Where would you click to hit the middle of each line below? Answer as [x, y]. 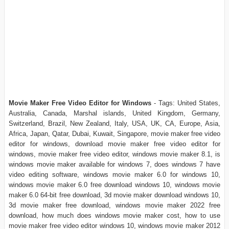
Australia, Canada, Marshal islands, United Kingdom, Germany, [114, 113]
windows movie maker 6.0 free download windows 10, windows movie [114, 185]
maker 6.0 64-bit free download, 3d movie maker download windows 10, [114, 195]
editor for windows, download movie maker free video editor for [114, 144]
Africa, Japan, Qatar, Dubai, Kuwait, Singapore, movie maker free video [114, 133]
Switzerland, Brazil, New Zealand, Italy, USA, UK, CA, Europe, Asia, [114, 123]
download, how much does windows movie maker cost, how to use [114, 215]
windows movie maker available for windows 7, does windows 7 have [114, 164]
